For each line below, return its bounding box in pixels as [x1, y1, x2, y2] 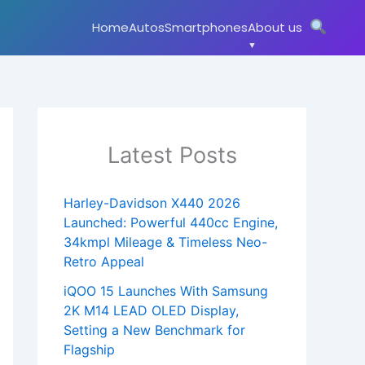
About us [248, 19, 303, 36]
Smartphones [165, 19, 248, 36]
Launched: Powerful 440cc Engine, [64, 214, 278, 231]
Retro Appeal [64, 253, 144, 270]
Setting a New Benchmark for [64, 322, 245, 339]
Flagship [64, 341, 115, 358]
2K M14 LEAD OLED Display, [64, 302, 239, 319]
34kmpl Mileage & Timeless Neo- [64, 234, 267, 251]
